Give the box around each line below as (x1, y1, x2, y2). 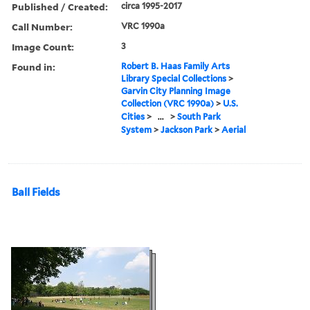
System (121, 124, 152, 135)
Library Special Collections (121, 73, 227, 84)
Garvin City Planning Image (121, 85, 231, 96)
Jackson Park (161, 124, 213, 135)
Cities (121, 111, 145, 122)
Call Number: (12, 19, 73, 33)
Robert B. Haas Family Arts (121, 60, 230, 71)
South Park (177, 111, 221, 122)
